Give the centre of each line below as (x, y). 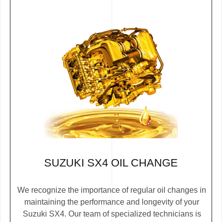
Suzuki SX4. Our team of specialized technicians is (112, 214)
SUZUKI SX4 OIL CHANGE (111, 163)
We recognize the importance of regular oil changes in (112, 190)
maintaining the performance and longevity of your (112, 202)
